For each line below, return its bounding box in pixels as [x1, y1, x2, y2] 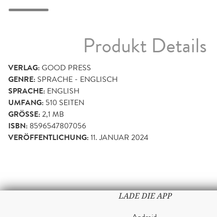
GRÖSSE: [8, 108, 38, 121]
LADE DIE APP [118, 191, 171, 201]
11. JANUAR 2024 [91, 132, 148, 143]
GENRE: [8, 74, 35, 86]
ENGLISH [47, 85, 79, 97]
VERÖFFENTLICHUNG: [8, 132, 89, 144]
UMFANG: [8, 97, 44, 109]
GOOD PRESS [42, 62, 91, 74]
